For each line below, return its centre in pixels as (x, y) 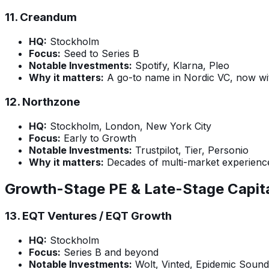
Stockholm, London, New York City (129, 126)
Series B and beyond (110, 252)
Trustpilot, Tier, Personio (190, 150)
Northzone (51, 101)
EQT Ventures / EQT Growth (97, 216)
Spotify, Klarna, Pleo (181, 66)
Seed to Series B (100, 54)
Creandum (48, 17)
